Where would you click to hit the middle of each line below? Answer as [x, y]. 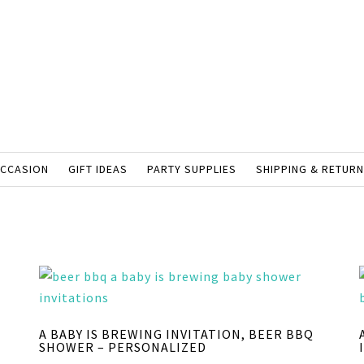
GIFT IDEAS [97, 169]
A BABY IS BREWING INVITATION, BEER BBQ [176, 334]
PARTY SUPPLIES [191, 169]
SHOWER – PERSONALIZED [122, 347]
